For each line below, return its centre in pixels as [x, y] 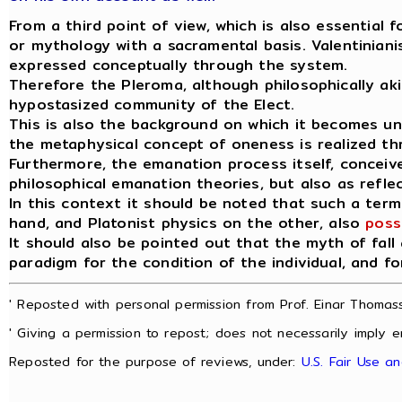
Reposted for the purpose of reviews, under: [155, 361]
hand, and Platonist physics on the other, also [188, 223]
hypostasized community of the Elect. [152, 105]
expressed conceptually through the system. [179, 65]
